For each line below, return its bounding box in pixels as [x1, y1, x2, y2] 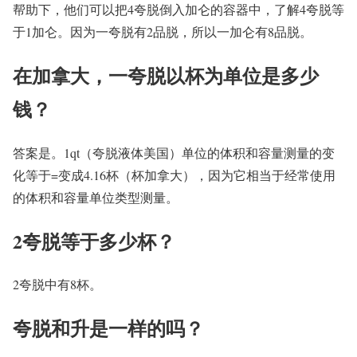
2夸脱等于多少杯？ [13, 226, 175, 255]
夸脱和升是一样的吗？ [13, 314, 204, 343]
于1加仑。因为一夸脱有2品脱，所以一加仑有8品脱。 [13, 22, 312, 40]
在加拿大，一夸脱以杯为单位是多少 [13, 61, 319, 89]
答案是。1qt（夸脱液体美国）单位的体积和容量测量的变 [13, 143, 335, 161]
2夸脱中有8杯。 [13, 276, 102, 293]
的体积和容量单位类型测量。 [13, 188, 178, 206]
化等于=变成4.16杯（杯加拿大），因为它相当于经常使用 [13, 166, 335, 183]
